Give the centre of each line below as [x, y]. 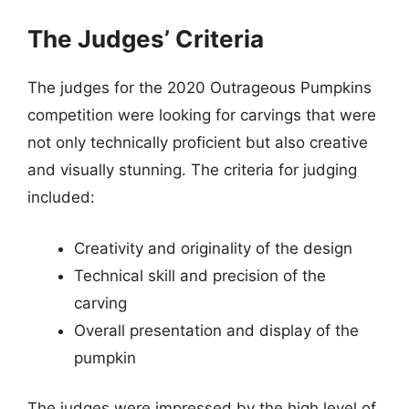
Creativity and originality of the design [213, 248]
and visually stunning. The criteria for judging [192, 170]
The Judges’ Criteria [146, 39]
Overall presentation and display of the [216, 330]
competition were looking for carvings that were [202, 115]
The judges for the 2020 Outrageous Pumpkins [199, 88]
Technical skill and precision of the [200, 275]
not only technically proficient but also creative [198, 142]
